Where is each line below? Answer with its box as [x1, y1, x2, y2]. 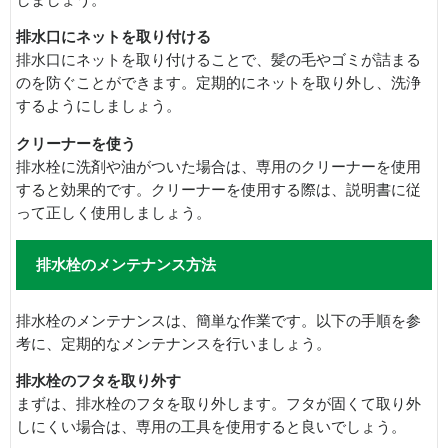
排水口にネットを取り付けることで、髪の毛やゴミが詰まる [16, 52, 421, 69]
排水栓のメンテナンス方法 [36, 256, 216, 273]
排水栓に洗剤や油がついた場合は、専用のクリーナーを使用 [16, 158, 421, 175]
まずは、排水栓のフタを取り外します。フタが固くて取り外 [16, 396, 421, 413]
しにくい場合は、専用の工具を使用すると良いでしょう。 [16, 419, 406, 436]
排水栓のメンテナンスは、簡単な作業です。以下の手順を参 [16, 312, 421, 329]
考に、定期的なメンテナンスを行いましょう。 [16, 335, 331, 352]
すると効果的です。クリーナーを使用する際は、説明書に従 [16, 181, 421, 198]
